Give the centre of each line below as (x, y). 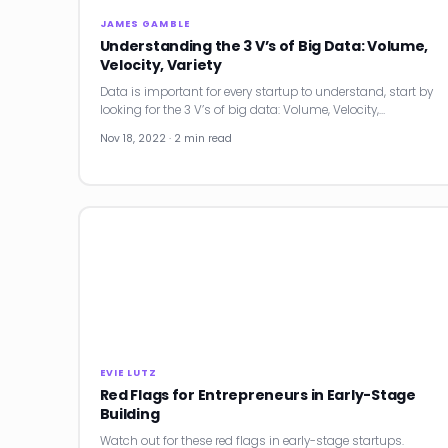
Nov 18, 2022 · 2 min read (165, 138)
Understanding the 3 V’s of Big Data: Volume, (264, 45)
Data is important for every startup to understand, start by (266, 91)
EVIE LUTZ (128, 372)
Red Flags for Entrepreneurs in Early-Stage (257, 394)
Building (129, 413)
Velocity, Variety (160, 64)
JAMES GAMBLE (144, 23)
